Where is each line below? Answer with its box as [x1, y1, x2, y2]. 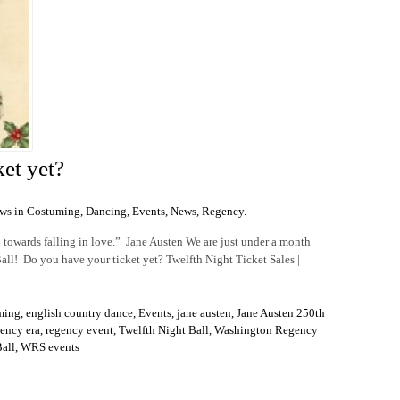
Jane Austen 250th [237, 305, 325, 320]
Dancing [86, 204, 127, 218]
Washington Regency [214, 322, 318, 337]
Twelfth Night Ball [119, 322, 209, 337]
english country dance [26, 305, 133, 320]
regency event [46, 322, 113, 337]
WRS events [21, 339, 79, 354]
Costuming [27, 204, 80, 218]
